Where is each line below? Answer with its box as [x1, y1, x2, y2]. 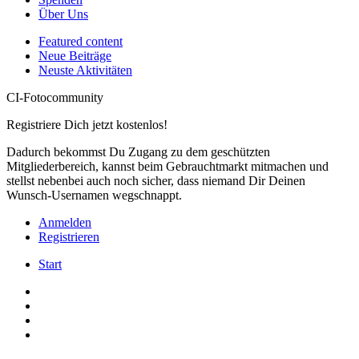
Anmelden [38, 216, 91, 229]
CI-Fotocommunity [6, 91, 103, 104]
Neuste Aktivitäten [38, 63, 132, 77]
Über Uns [38, 7, 88, 21]
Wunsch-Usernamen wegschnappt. [6, 188, 182, 202]
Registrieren [38, 230, 99, 244]
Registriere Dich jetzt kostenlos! [6, 118, 167, 131]
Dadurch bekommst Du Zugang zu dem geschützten [6, 145, 270, 159]
